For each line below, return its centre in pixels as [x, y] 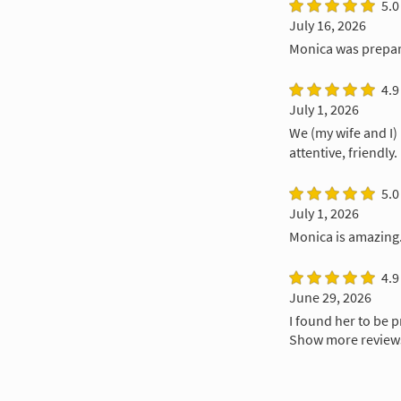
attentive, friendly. [343, 153]
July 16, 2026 [327, 26]
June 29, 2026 [330, 298]
